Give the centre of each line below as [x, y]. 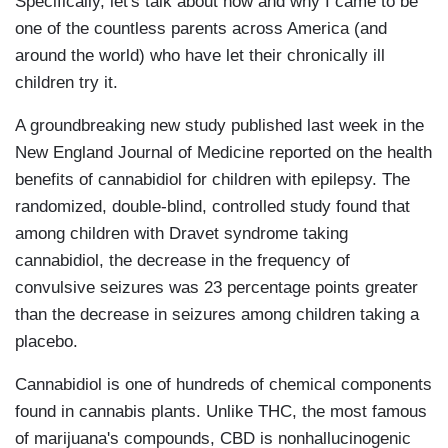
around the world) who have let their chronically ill [200, 56]
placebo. [46, 342]
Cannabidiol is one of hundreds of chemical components [223, 385]
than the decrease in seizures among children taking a [217, 315]
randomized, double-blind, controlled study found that [212, 207]
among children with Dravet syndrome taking [181, 234]
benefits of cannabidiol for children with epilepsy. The [212, 180]
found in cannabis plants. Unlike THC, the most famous [221, 412]
